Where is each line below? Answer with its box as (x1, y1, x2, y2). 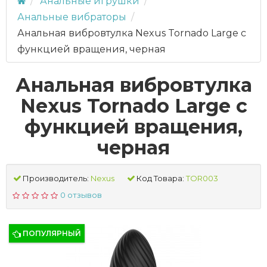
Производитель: (23, 173, 89, 183)
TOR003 (186, 173, 218, 183)
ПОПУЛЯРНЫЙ (23, 229, 81, 238)
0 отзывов (60, 190, 102, 200)
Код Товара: (136, 173, 184, 183)
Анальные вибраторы (17, 11, 126, 23)
